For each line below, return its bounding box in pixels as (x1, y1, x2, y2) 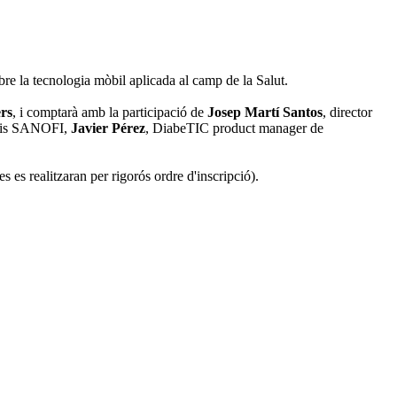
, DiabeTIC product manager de (145, 120, 323, 136)
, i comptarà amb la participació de (12, 104, 207, 120)
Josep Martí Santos (207, 104, 323, 120)
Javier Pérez (71, 120, 145, 136)
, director (323, 104, 372, 120)
